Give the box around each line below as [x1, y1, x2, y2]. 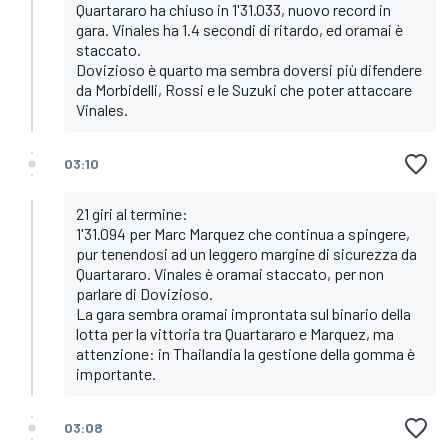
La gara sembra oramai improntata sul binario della [76, 304, 411, 324]
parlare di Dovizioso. [76, 284, 213, 304]
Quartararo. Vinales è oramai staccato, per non [76, 264, 384, 284]
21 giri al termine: [76, 204, 188, 224]
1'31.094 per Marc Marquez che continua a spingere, [76, 224, 410, 244]
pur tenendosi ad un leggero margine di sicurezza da [76, 244, 417, 264]
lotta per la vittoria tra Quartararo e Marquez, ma [76, 324, 394, 344]
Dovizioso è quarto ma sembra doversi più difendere [76, 60, 422, 80]
